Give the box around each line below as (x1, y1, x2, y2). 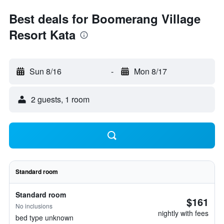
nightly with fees (158, 208, 208, 218)
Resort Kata (9, 26, 75, 43)
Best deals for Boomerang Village (9, 10, 200, 27)
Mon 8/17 (133, 65, 167, 77)
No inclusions (15, 201, 52, 210)
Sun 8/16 (29, 65, 61, 77)
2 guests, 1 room (31, 93, 89, 105)
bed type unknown (15, 212, 73, 222)
